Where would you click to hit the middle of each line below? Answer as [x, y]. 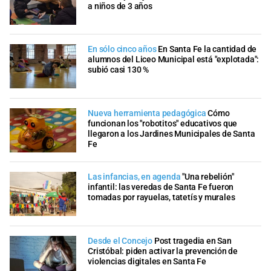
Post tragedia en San [193, 241]
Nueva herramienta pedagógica [147, 113]
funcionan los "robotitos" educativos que [163, 123]
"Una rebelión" [208, 177]
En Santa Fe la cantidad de [207, 50]
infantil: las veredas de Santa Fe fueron [161, 188]
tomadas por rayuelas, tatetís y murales [162, 198]
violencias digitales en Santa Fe [147, 261]
